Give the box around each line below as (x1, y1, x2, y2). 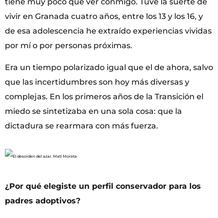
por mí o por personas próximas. (5, 41, 132, 51)
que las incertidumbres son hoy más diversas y (5, 77, 189, 87)
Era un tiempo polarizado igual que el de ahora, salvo (5, 62, 213, 72)
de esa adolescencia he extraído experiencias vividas (5, 26, 212, 36)
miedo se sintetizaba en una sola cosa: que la (5, 106, 182, 116)
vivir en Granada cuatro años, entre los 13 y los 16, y (5, 12, 203, 21)
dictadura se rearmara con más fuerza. (5, 121, 158, 130)
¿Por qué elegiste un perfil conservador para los (5, 181, 201, 191)
